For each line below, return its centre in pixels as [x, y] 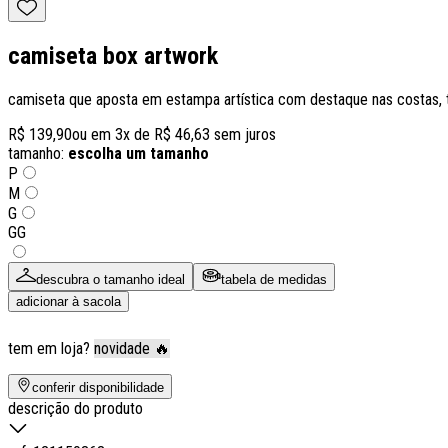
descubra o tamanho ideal [110, 280]
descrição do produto [75, 409]
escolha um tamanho [138, 154]
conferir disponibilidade [98, 388]
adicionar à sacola [68, 302]
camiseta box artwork [113, 56]
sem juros [243, 135]
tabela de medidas [274, 280]
